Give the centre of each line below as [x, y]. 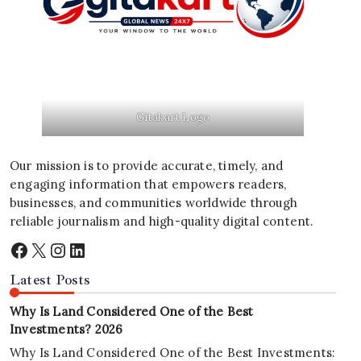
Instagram [95, 249]
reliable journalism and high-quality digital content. [162, 222]
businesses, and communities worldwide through [154, 203]
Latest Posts [50, 279]
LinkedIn [106, 249]
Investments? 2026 [66, 329]
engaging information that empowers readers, [148, 185]
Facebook [52, 249]
